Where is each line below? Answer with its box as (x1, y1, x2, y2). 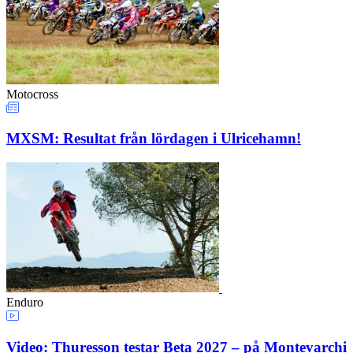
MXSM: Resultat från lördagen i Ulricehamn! (6, 130, 301, 147)
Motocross (6, 87, 58, 101)
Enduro (6, 295, 43, 310)
